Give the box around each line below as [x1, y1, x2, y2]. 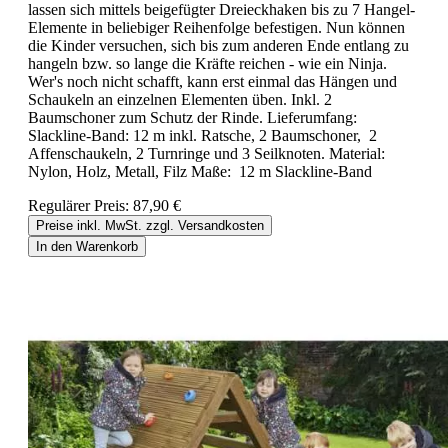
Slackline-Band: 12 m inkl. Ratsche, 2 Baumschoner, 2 [28, 126, 377, 144]
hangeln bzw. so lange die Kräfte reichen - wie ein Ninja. [28, 54, 387, 72]
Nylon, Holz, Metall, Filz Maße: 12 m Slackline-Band [28, 162, 372, 180]
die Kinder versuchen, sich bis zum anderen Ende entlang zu [28, 36, 409, 54]
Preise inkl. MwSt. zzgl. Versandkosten [36, 217, 264, 233]
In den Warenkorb [36, 238, 138, 254]
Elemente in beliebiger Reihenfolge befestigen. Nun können [28, 18, 405, 36]
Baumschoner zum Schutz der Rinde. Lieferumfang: [28, 108, 357, 126]
